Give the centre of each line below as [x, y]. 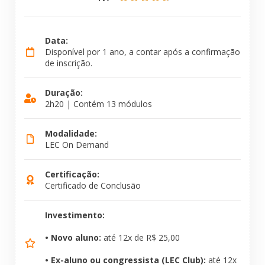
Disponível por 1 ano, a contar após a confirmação [143, 52]
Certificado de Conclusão [93, 186]
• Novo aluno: [73, 238]
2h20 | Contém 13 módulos [98, 104]
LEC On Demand [77, 145]
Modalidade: [71, 134]
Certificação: [72, 174]
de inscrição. [69, 63]
